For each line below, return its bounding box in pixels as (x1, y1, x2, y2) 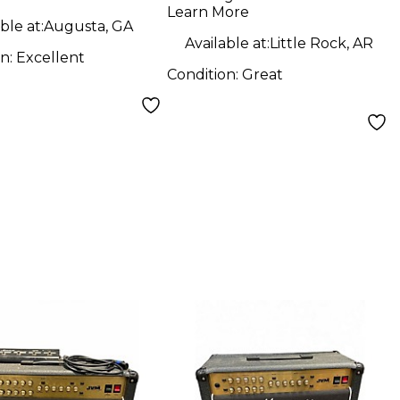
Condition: (166, 65, 242, 83)
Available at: (184, 34, 270, 52)
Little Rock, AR (269, 34, 373, 52)
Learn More (166, 3, 249, 21)
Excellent (15, 48, 85, 66)
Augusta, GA (43, 17, 133, 35)
